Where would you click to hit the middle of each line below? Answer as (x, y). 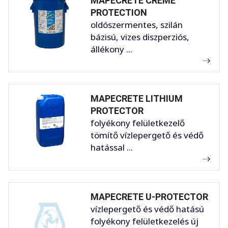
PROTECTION (119, 12)
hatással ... (112, 147)
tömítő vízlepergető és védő (147, 135)
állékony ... (111, 49)
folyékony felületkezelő (138, 123)
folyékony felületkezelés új (145, 221)
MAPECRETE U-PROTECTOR (149, 196)
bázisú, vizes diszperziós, (140, 37)
